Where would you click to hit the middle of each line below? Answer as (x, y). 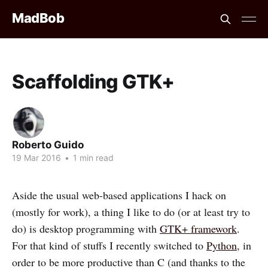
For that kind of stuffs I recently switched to (109, 245)
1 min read (92, 158)
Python (222, 245)
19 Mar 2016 (36, 158)
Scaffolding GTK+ (93, 82)
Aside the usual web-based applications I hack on (119, 195)
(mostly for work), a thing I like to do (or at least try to (131, 212)
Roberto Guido (48, 145)
